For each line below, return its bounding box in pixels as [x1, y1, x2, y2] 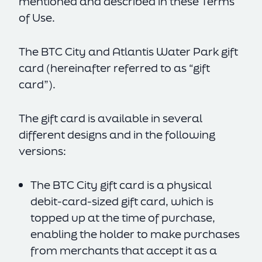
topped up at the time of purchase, [30, 210, 215, 225]
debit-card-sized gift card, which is [30, 194, 213, 209]
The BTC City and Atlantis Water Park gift [19, 44, 238, 59]
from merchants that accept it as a [30, 243, 217, 258]
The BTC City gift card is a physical [30, 177, 212, 192]
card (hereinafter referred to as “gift [19, 60, 210, 75]
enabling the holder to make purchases [30, 226, 240, 242]
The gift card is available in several [19, 111, 202, 126]
